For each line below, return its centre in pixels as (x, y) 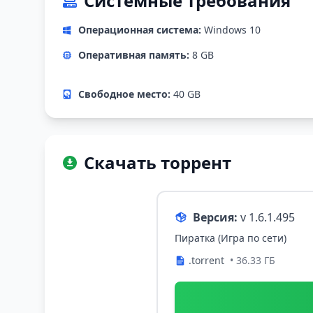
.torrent (206, 261)
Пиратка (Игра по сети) (231, 238)
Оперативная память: (134, 55)
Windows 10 (231, 30)
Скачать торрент (158, 163)
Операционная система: (140, 30)
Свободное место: (124, 94)
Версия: (215, 218)
